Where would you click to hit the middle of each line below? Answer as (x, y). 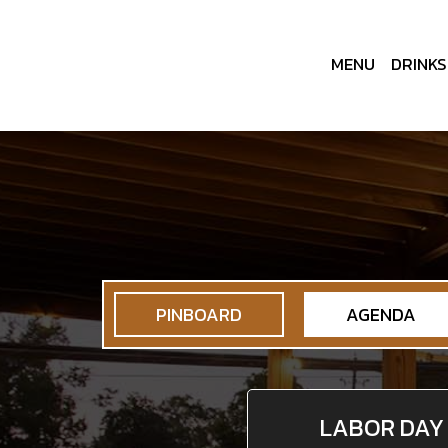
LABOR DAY (382, 427)
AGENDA (381, 314)
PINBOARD (199, 314)
